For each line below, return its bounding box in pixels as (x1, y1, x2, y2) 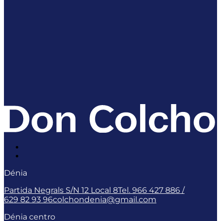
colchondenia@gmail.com (53, 194, 156, 204)
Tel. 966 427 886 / (118, 185, 184, 195)
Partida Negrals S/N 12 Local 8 (4, 185, 118, 195)
